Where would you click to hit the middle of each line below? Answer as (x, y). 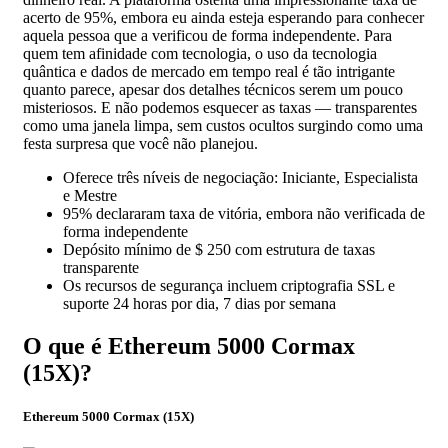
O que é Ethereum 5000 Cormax (189, 345)
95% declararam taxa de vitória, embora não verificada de (244, 214)
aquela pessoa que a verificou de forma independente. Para (207, 36)
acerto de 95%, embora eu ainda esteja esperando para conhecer (223, 18)
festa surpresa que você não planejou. (140, 144)
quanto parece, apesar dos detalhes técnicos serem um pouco (213, 90)
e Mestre (90, 196)
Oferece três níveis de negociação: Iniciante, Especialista (240, 178)
